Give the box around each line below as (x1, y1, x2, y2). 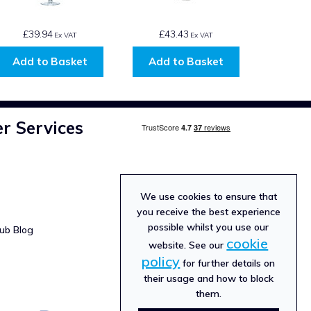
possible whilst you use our (148, 221, 269, 233)
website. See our (149, 239, 227, 251)
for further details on (180, 257, 276, 269)
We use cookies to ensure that (140, 190, 277, 203)
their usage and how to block (143, 272, 274, 285)
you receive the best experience (136, 205, 280, 218)
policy (142, 253, 180, 270)
